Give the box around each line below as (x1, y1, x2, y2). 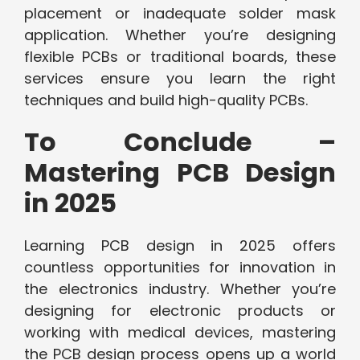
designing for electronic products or (24, 301, 336, 321)
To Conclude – (24, 124, 336, 161)
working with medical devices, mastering (24, 322, 336, 343)
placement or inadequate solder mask (24, 3, 336, 24)
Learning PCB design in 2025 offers (24, 235, 336, 256)
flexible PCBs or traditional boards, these (24, 47, 336, 67)
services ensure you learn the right (24, 68, 336, 89)
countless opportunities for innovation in (24, 257, 336, 278)
